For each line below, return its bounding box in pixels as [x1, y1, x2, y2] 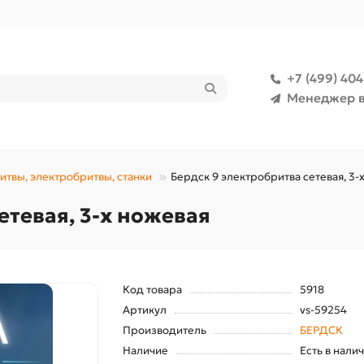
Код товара [122, 283, 182, 297]
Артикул [122, 303, 167, 317]
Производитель [122, 323, 206, 337]
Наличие [122, 344, 168, 357]
